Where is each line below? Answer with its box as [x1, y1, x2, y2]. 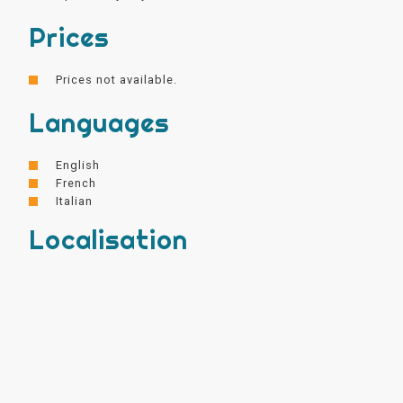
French [56, 176, 97, 191]
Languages [29, 107, 170, 139]
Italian [56, 194, 94, 209]
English [56, 158, 101, 173]
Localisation [29, 224, 189, 256]
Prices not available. [56, 73, 178, 87]
